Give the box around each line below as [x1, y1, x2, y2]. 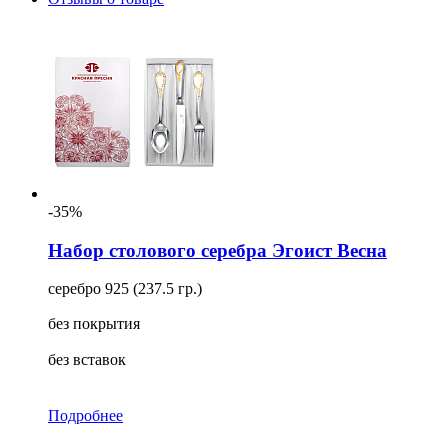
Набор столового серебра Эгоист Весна [48, 239, 387, 261]
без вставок [48, 351, 126, 369]
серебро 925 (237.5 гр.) [48, 280, 202, 298]
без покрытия [48, 315, 140, 333]
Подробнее [48, 407, 123, 425]
